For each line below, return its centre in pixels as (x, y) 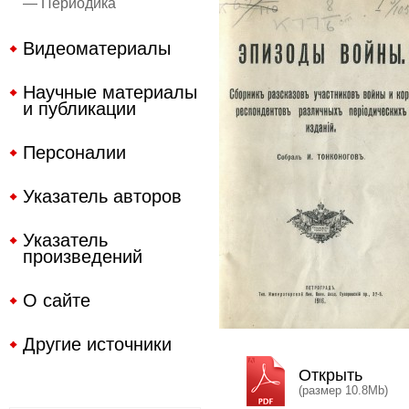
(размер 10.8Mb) (343, 390)
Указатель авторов (102, 196)
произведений (83, 257)
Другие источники (97, 344)
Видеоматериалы (97, 48)
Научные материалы (110, 92)
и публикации (79, 109)
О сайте (57, 300)
